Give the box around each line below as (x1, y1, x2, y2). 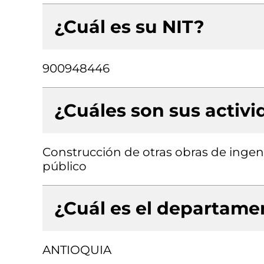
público (42, 159, 87, 173)
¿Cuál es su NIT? (54, 16, 204, 38)
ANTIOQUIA (42, 243, 111, 257)
